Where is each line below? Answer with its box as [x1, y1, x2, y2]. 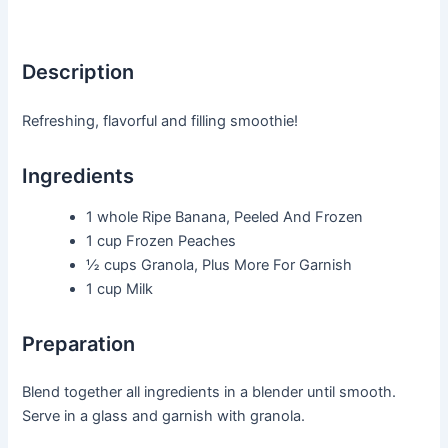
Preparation [22, 331, 136, 356]
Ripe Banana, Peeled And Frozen [142, 207, 364, 226]
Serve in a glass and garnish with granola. [22, 407, 306, 426]
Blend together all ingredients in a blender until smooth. [22, 383, 397, 402]
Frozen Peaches [126, 231, 237, 250]
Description [22, 60, 135, 85]
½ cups [86, 255, 138, 274]
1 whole [86, 207, 139, 226]
